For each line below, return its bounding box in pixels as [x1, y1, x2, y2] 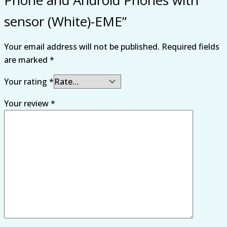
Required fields [162, 41, 219, 52]
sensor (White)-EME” [4, 12, 127, 30]
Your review [4, 97, 51, 109]
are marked [4, 54, 50, 65]
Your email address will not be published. [4, 41, 160, 52]
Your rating [4, 75, 49, 87]
